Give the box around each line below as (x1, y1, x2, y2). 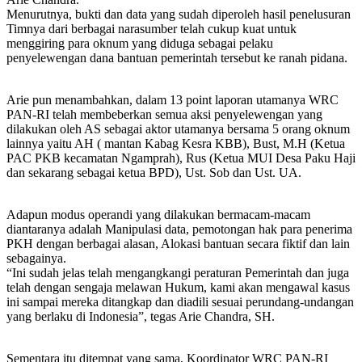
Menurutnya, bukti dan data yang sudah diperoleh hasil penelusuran (6, 6, 351, 21)
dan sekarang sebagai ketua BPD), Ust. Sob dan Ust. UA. (6, 165, 301, 179)
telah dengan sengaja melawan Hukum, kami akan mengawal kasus (6, 280, 350, 294)
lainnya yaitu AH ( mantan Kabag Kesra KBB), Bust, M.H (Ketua (6, 136, 345, 150)
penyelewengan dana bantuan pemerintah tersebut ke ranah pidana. (6, 50, 347, 65)
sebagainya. (6, 250, 66, 265)
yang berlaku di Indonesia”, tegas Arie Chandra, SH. (6, 309, 275, 323)
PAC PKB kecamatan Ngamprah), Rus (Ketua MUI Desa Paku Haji (6, 150, 356, 165)
